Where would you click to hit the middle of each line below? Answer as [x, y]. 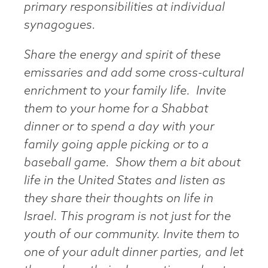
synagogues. [60, 25]
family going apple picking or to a [116, 145]
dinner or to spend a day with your [119, 127]
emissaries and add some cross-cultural [134, 73]
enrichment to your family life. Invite [125, 91]
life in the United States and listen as [125, 181]
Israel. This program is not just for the [127, 217]
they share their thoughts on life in [119, 199]
